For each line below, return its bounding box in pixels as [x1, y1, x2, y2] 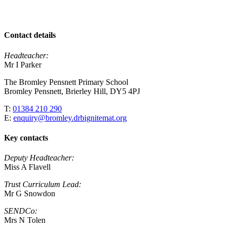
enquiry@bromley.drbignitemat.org [13, 113, 127, 122]
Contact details [4, 31, 56, 40]
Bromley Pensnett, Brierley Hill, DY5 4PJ [4, 86, 140, 96]
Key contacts [4, 133, 48, 142]
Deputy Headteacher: [4, 153, 74, 163]
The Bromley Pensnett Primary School [4, 77, 128, 86]
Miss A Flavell [4, 163, 51, 172]
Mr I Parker [4, 60, 41, 69]
